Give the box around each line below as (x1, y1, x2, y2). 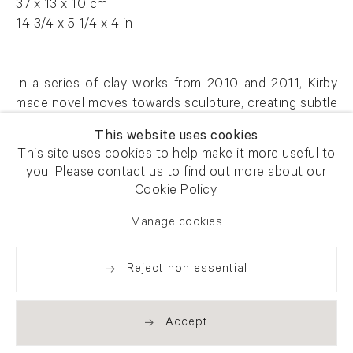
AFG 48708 (16, 159, 87, 175)
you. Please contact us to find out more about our (26, 166, 327, 182)
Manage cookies (131, 217, 222, 231)
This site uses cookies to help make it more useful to (17, 148, 336, 164)
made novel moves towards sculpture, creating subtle (16, 98, 337, 113)
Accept (165, 317, 208, 330)
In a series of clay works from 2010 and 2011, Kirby (16, 78, 337, 94)
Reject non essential (126, 263, 247, 277)
